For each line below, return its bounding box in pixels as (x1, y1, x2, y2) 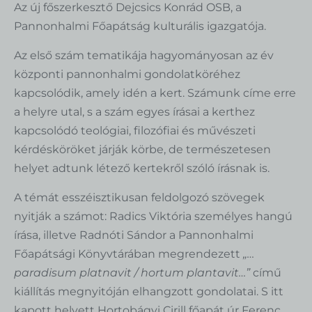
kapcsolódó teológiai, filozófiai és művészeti (14, 123, 256, 137)
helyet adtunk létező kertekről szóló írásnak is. (14, 161, 270, 175)
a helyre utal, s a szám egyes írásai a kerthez (14, 104, 255, 118)
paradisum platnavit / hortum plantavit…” (14, 265, 253, 279)
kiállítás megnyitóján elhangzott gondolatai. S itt (14, 284, 283, 298)
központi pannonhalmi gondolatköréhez (14, 67, 240, 81)
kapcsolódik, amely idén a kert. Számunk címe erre (14, 86, 296, 100)
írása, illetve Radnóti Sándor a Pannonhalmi (14, 228, 253, 242)
